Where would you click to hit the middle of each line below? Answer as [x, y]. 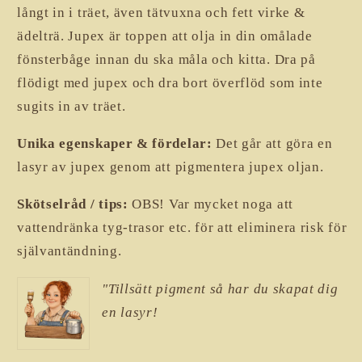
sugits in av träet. [72, 106]
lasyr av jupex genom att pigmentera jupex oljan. [170, 167]
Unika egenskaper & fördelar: [115, 144]
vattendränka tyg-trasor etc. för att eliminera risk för [182, 228]
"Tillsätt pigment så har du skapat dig [220, 288]
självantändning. [69, 251]
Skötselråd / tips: [73, 204]
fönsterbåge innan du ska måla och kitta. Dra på [166, 59]
